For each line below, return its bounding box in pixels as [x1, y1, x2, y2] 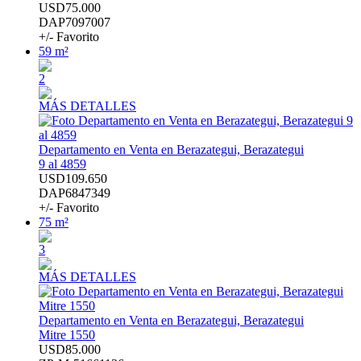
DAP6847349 [39, 186, 110, 201]
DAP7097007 [39, 15, 110, 30]
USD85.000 [39, 342, 101, 357]
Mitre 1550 [39, 328, 95, 342]
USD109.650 [39, 172, 107, 186]
